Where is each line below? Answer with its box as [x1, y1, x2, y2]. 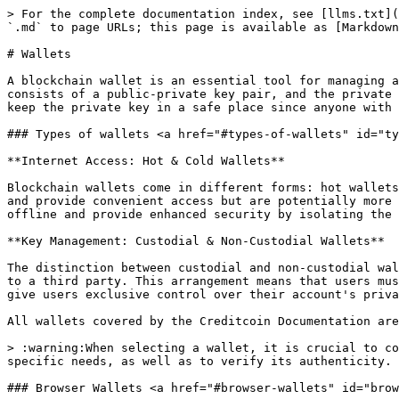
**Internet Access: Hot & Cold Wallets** [7, 154, 285, 167]
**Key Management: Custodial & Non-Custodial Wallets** [7, 234, 385, 248]
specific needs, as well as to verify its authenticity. [7, 354, 392, 368]
